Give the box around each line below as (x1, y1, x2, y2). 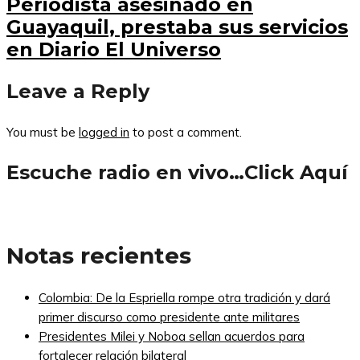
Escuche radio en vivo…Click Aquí (6, 160, 348, 184)
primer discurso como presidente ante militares (39, 309, 300, 325)
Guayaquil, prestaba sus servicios (6, 14, 348, 39)
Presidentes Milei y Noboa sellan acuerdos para (39, 329, 305, 345)
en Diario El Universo (6, 37, 221, 61)
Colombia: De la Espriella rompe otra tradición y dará (39, 290, 330, 306)
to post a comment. (129, 124, 242, 140)
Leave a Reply (6, 79, 149, 103)
